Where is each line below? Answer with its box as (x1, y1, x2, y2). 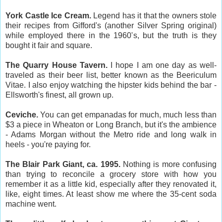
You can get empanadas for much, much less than (38, 110, 217, 119)
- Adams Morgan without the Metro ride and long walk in (5, 130, 217, 139)
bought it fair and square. (5, 41, 92, 50)
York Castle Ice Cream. (5, 11, 91, 20)
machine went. (5, 199, 56, 208)
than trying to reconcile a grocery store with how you (5, 169, 217, 178)
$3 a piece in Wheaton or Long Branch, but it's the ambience (5, 120, 217, 129)
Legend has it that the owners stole (91, 11, 217, 20)
